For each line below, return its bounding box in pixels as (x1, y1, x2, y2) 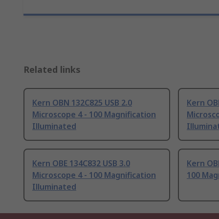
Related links (23, 64, 81, 76)
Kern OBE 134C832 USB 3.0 (32, 158, 130, 169)
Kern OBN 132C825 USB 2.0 (32, 97, 132, 109)
